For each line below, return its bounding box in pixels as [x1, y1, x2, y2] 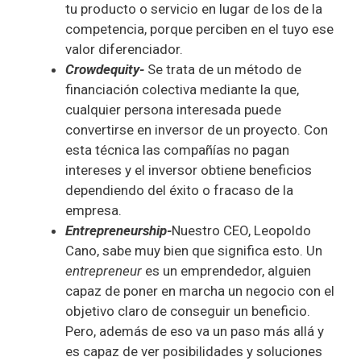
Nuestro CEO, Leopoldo [172, 222, 311, 239]
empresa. [65, 201, 122, 218]
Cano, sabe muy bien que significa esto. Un [65, 242, 322, 259]
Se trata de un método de [147, 60, 301, 77]
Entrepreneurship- [65, 222, 172, 239]
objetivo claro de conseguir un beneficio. [65, 302, 310, 319]
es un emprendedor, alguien [142, 262, 311, 279]
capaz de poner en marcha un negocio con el [65, 282, 334, 299]
